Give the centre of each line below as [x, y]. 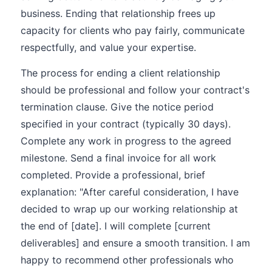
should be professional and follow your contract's [135, 90]
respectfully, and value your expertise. [108, 47]
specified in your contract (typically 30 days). [126, 124]
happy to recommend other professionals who [127, 260]
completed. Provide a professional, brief [113, 175]
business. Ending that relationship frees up [118, 13]
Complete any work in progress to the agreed [126, 141]
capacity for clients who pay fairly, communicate [133, 30]
